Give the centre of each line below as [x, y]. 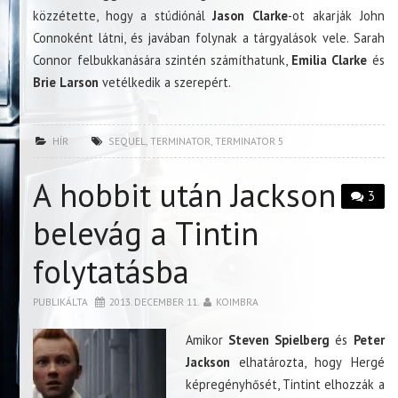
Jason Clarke [247, 15]
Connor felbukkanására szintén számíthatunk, [163, 60]
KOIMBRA [238, 301]
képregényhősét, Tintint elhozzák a [285, 384]
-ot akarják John [336, 15]
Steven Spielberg [277, 339]
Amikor [204, 339]
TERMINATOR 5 [250, 140]
